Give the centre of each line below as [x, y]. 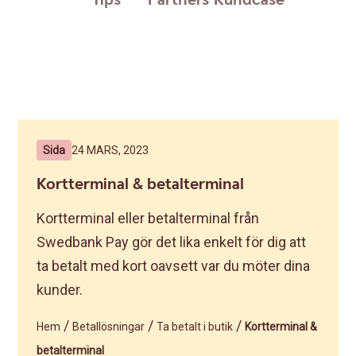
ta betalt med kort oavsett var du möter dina [174, 266]
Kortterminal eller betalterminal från [148, 218]
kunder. [60, 290]
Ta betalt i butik [195, 327]
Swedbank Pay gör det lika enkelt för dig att [172, 242]
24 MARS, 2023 [110, 150]
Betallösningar [109, 327]
